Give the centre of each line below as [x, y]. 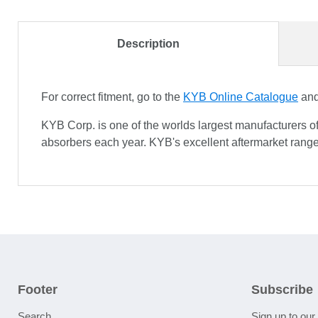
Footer [38, 289]
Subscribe [282, 289]
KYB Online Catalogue [241, 97]
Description [148, 44]
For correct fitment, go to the [112, 97]
